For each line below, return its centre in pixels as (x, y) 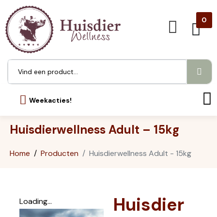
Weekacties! (50, 100)
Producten (60, 153)
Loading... (36, 201)
